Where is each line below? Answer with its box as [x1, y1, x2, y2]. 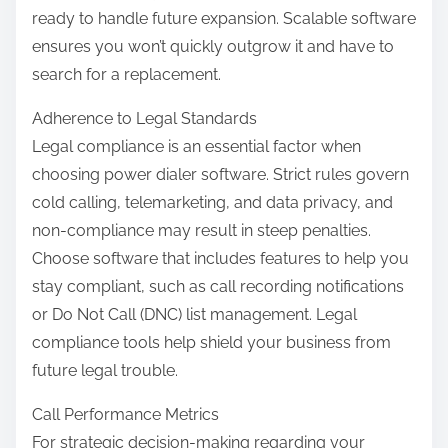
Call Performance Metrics [32, 404, 219, 424]
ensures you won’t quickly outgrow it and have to [32, 36, 394, 56]
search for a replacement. [32, 64, 221, 84]
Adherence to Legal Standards [32, 108, 257, 128]
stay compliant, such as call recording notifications [32, 276, 404, 296]
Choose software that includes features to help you [32, 248, 409, 268]
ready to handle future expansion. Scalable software [32, 8, 416, 28]
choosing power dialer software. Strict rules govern [32, 164, 409, 184]
